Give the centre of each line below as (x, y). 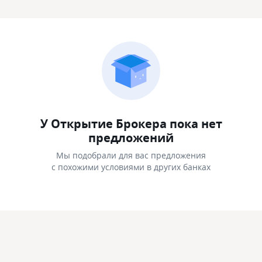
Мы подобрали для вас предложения (131, 155)
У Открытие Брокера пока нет (131, 124)
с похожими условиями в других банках (131, 167)
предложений (131, 138)
